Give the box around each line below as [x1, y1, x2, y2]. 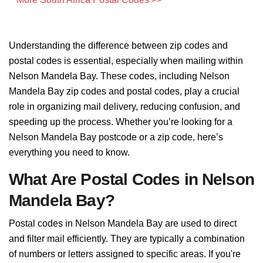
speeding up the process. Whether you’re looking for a [9, 117, 232, 127]
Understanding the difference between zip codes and [9, 41, 228, 50]
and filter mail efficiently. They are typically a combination [9, 234, 245, 244]
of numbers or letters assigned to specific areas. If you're [9, 249, 241, 259]
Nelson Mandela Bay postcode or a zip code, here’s [9, 132, 223, 142]
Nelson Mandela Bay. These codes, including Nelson [9, 71, 230, 81]
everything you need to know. [9, 147, 130, 157]
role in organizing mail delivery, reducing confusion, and [9, 102, 240, 112]
